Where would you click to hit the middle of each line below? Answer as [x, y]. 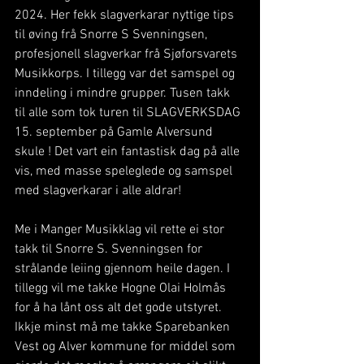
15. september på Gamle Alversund [115, 132]
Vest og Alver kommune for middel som [127, 347]
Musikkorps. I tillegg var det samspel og [126, 74]
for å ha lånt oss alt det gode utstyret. [120, 308]
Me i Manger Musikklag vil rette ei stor [121, 230]
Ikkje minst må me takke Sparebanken [124, 327]
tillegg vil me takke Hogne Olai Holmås [122, 288]
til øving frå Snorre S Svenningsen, [113, 35]
